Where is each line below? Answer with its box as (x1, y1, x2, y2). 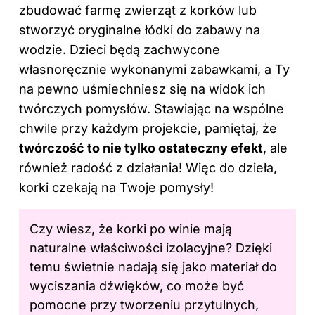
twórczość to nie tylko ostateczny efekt (19, 140, 263, 155)
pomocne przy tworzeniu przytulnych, (30, 297, 259, 312)
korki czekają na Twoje (19, 179, 160, 195)
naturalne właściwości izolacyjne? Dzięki (30, 240, 272, 255)
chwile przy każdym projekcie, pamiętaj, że (19, 120, 277, 136)
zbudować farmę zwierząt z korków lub (19, 2, 257, 18)
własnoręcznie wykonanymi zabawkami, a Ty (19, 61, 290, 77)
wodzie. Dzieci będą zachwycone (19, 41, 220, 57)
